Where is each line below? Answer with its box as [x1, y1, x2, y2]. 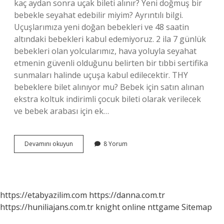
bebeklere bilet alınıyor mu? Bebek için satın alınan [14, 81, 204, 92]
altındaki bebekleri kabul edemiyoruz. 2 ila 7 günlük [14, 33, 206, 44]
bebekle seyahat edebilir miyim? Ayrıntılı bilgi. [14, 9, 183, 20]
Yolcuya [72, 148, 94, 156]
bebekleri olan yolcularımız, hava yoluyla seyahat [14, 45, 196, 56]
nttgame [147, 201, 179, 212]
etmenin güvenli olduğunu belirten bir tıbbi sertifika [14, 57, 208, 68]
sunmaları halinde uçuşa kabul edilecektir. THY [14, 69, 188, 80]
